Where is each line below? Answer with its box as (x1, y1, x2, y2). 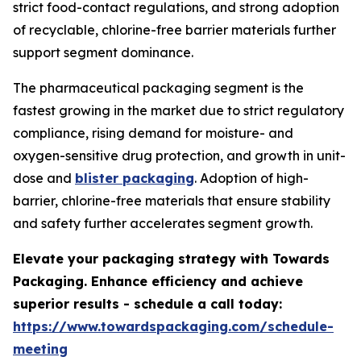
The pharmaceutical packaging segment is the (13, 79, 304, 96)
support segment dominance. (13, 44, 193, 60)
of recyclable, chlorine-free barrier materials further (13, 21, 336, 38)
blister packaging (75, 169, 194, 186)
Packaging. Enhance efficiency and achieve (13, 272, 303, 289)
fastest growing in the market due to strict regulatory (13, 102, 344, 118)
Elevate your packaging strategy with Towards (13, 250, 330, 267)
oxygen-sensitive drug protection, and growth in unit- (13, 147, 346, 164)
